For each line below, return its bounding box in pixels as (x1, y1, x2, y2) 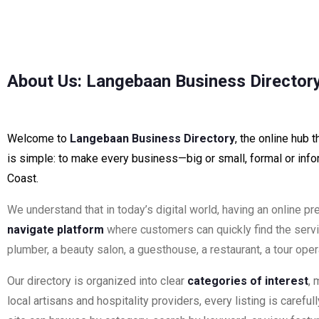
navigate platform (7, 223, 104, 236)
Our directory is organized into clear (7, 274, 187, 288)
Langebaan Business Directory (70, 132, 235, 145)
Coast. (7, 172, 38, 185)
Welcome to (7, 132, 70, 145)
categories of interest (187, 274, 308, 288)
